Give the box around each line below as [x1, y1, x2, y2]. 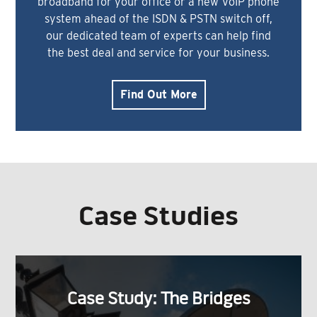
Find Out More [120, 88, 197, 102]
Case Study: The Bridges [67, 292, 250, 309]
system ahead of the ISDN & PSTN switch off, [45, 12, 272, 26]
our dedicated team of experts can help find [46, 29, 271, 43]
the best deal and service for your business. [47, 46, 270, 60]
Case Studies [79, 204, 238, 231]
